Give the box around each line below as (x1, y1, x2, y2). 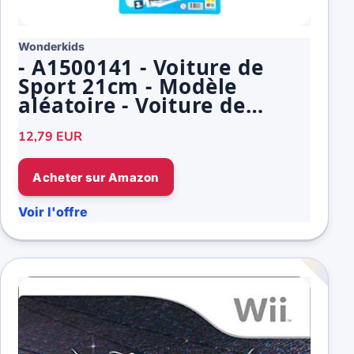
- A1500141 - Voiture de (18, 52, 264, 81)
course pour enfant (18, 109, 225, 138)
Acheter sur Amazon (32, 169, 160, 185)
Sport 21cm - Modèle (18, 71, 238, 100)
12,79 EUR (18, 128, 83, 146)
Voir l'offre (18, 203, 88, 220)
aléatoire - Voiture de (18, 90, 246, 119)
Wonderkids (18, 39, 85, 53)
